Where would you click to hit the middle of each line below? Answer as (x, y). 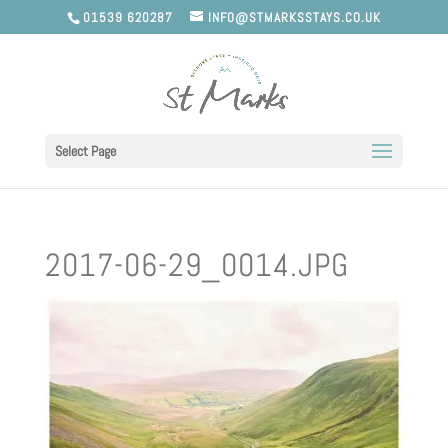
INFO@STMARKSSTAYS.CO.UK (294, 17)
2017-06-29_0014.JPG (196, 265)
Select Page (85, 150)
